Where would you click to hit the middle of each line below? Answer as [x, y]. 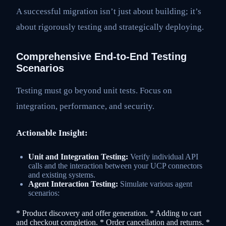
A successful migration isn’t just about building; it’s [109, 12]
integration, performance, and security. [85, 106]
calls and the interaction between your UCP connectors [115, 165]
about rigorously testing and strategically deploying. [110, 27]
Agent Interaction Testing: [73, 184]
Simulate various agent [155, 184]
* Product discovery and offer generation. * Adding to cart [109, 213]
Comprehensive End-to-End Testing [101, 57]
